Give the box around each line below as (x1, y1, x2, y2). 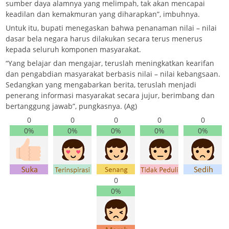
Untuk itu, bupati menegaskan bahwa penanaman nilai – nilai (6, 22, 217, 33)
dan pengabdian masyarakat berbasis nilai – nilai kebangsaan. (6, 68, 220, 79)
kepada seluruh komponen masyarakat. (6, 44, 141, 54)
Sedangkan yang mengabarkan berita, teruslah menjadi (6, 79, 196, 89)
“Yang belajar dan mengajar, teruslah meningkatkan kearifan (6, 58, 214, 68)
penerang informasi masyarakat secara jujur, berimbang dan (6, 90, 215, 100)
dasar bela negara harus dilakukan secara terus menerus (6, 33, 202, 43)
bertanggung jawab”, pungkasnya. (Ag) (6, 101, 137, 111)
